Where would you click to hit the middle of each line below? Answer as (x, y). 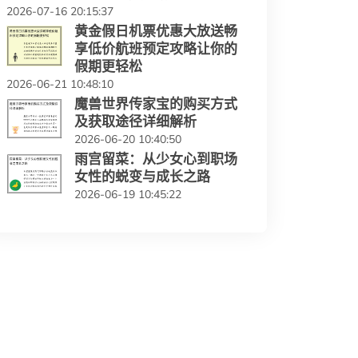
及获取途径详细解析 (135, 121)
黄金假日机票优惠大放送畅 (156, 31)
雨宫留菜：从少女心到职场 (156, 159)
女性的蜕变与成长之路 (142, 177)
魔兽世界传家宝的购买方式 (156, 104)
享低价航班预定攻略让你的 (156, 49)
